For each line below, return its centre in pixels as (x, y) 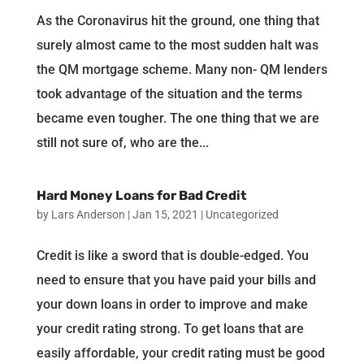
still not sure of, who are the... (122, 142)
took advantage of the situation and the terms (169, 93)
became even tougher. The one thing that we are (178, 118)
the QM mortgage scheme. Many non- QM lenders (182, 69)
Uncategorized (242, 214)
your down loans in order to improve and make (172, 304)
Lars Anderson (88, 214)
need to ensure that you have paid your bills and (176, 279)
